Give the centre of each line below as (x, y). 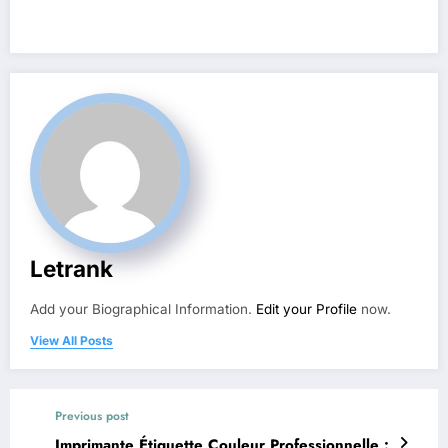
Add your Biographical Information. (143, 308)
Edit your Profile (306, 308)
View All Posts (71, 340)
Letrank (71, 268)
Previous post (92, 415)
